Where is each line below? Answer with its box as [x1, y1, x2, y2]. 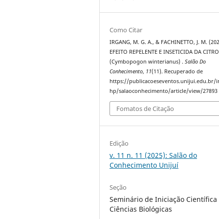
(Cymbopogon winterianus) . [109, 58, 185, 65]
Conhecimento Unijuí [109, 160, 179, 170]
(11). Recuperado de [152, 68, 203, 75]
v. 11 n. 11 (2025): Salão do [109, 150, 197, 160]
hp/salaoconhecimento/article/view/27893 [109, 88, 218, 94]
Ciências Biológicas [109, 204, 173, 214]
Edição [109, 138, 129, 148]
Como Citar [109, 25, 143, 34]
